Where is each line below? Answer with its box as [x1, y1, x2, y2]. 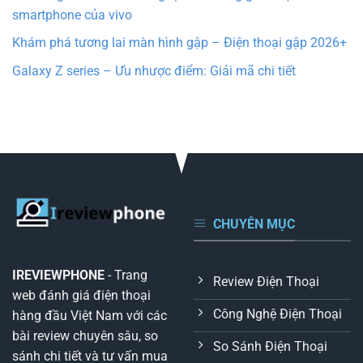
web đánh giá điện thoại [12, 287, 151, 303]
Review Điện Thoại [213, 274, 319, 290]
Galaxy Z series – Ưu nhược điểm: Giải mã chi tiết [12, 62, 296, 79]
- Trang [105, 267, 147, 283]
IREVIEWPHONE [12, 267, 105, 283]
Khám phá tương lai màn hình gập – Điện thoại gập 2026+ [12, 35, 347, 51]
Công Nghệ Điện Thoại [213, 306, 342, 322]
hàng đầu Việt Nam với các [12, 307, 167, 323]
